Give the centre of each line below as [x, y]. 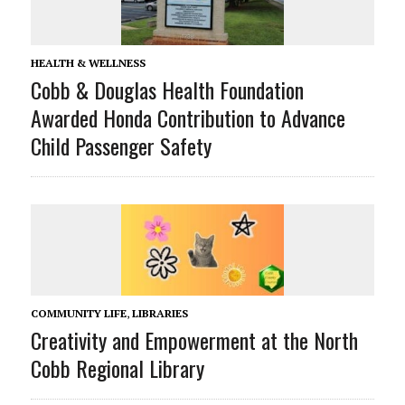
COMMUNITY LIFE [78, 314]
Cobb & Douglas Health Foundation [167, 90]
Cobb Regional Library [117, 368]
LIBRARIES [160, 314]
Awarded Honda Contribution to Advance [188, 118]
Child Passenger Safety [121, 146]
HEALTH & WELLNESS [88, 63]
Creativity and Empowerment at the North [194, 340]
